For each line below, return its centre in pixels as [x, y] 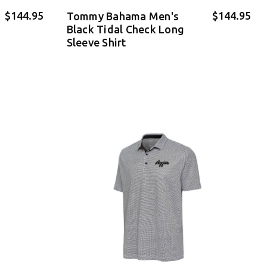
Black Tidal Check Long [125, 29]
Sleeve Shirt [96, 42]
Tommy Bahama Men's [122, 16]
